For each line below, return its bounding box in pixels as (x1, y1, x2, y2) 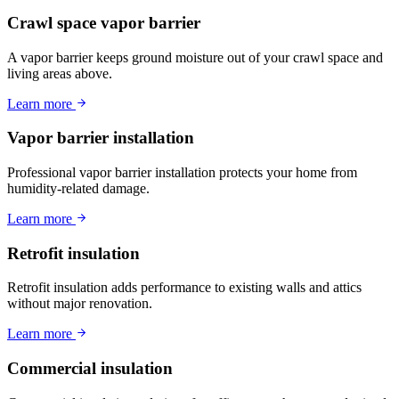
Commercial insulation (7, 359, 173, 379)
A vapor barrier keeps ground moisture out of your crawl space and (7, 49, 383, 65)
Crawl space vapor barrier (7, 12, 200, 32)
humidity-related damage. (7, 180, 150, 196)
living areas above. (7, 65, 112, 81)
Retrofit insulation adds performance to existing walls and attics (7, 280, 362, 296)
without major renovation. (7, 296, 152, 312)
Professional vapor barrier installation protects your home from (7, 164, 357, 180)
